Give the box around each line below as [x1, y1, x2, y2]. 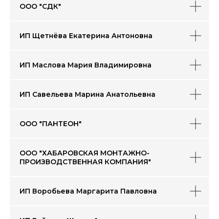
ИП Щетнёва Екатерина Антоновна [20, 31, 153, 40]
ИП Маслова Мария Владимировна [20, 61, 152, 69]
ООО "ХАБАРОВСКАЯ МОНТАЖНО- [20, 149, 150, 157]
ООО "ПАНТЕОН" [20, 119, 82, 128]
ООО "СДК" [20, 2, 61, 11]
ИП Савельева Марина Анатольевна [20, 90, 155, 99]
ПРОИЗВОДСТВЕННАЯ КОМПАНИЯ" [20, 157, 151, 166]
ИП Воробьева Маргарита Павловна [20, 187, 157, 196]
